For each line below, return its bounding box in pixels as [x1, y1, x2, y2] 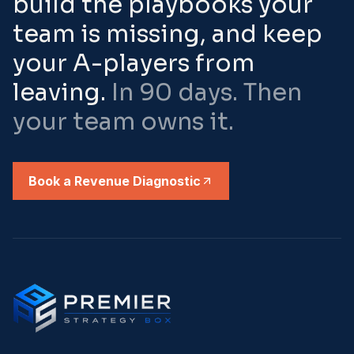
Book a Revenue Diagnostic [28, 173, 201, 189]
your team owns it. [13, 107, 234, 137]
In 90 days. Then [106, 77, 302, 107]
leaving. [13, 77, 106, 107]
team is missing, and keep [13, 19, 322, 49]
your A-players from [13, 48, 254, 78]
